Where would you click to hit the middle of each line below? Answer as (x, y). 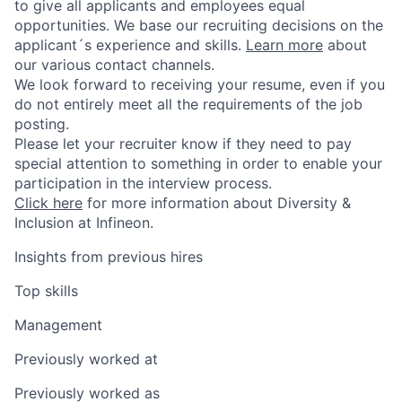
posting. (42, 123)
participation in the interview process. (143, 183)
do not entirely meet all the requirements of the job (188, 104)
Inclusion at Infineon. (84, 222)
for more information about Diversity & (217, 202)
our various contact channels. (114, 64)
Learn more (284, 44)
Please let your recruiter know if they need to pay (183, 143)
